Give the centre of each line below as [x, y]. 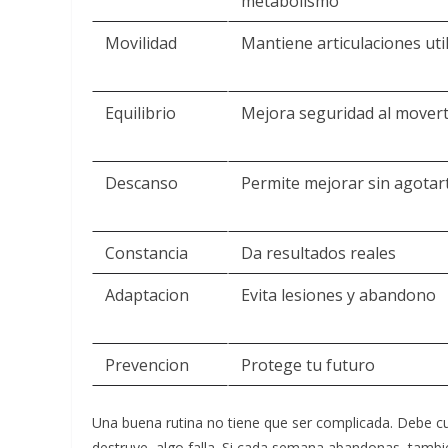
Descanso [141, 183]
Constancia [146, 253]
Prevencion [147, 365]
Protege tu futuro [308, 365]
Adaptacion [147, 295]
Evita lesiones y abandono [338, 295]
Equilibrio [140, 113]
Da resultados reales [318, 253]
